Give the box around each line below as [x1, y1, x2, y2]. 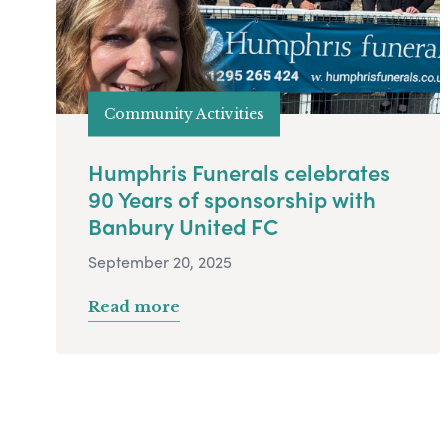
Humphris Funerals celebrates [88, 156, 390, 189]
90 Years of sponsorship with [88, 183, 376, 216]
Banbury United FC [88, 210, 278, 243]
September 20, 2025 [88, 250, 232, 274]
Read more [88, 297, 180, 317]
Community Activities [104, 104, 264, 123]
